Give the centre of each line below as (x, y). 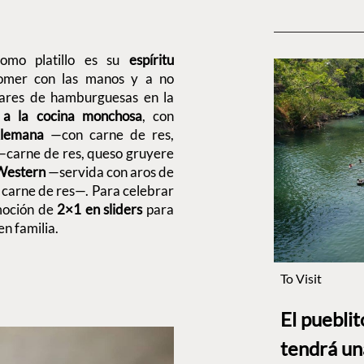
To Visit (301, 278)
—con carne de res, (109, 134)
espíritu (151, 59)
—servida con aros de (109, 171)
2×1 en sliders (98, 209)
